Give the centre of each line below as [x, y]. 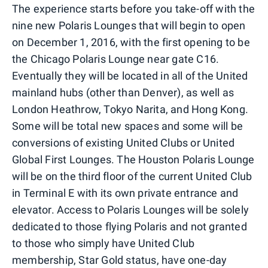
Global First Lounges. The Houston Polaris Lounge [133, 159]
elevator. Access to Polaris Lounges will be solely [131, 209]
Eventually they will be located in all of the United [130, 75]
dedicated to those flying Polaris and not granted [130, 226]
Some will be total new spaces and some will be [128, 126]
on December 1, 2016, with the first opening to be [131, 42]
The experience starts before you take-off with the [134, 8]
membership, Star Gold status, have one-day [120, 260]
